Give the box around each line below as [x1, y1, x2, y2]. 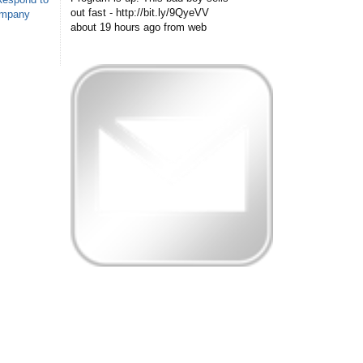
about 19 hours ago [70, 20, 160, 33]
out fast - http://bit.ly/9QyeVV [70, 6, 209, 19]
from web [164, 20, 207, 33]
